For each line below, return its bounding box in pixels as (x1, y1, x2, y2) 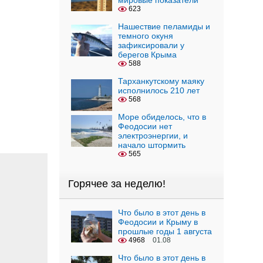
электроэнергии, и (118, 131, 188, 140)
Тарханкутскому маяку (118, 76, 204, 86)
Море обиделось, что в (118, 112, 206, 122)
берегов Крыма (118, 50, 177, 59)
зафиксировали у (118, 41, 184, 50)
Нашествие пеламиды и (118, 22, 210, 31)
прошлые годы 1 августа (118, 227, 212, 236)
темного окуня (118, 31, 173, 41)
